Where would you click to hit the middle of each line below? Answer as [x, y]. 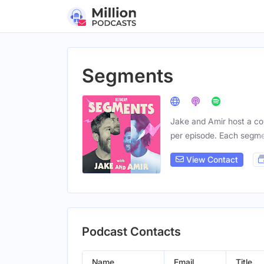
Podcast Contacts [131, 232]
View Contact [211, 160]
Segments [128, 76]
